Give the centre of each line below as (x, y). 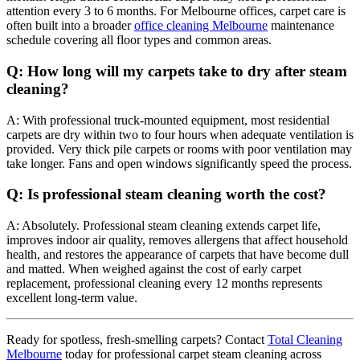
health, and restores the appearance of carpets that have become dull (178, 255)
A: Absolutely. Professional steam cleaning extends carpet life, (164, 226)
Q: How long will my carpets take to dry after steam (177, 71)
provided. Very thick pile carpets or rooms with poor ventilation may (179, 149)
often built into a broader (70, 26)
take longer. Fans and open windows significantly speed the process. (179, 163)
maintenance (301, 26)
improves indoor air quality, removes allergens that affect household (177, 240)
